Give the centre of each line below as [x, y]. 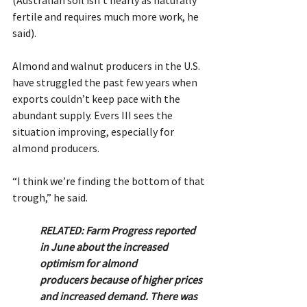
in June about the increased [105, 246]
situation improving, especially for [94, 131]
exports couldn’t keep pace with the [97, 98]
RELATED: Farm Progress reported [119, 230]
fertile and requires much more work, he [107, 16]
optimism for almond [89, 263]
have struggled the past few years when [106, 82]
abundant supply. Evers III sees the [94, 115]
